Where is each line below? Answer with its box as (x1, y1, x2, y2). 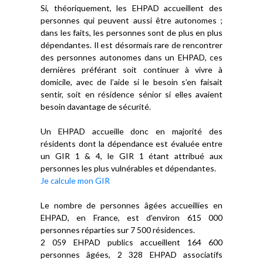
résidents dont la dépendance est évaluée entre (41, 139, 222, 149)
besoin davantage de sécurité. (41, 102, 151, 112)
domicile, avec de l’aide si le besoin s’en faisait (41, 77, 222, 87)
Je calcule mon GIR (41, 176, 110, 186)
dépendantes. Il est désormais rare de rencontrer (41, 40, 222, 50)
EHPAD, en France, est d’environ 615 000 (41, 213, 222, 222)
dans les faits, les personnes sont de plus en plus (41, 28, 222, 38)
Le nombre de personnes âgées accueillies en (41, 200, 222, 210)
